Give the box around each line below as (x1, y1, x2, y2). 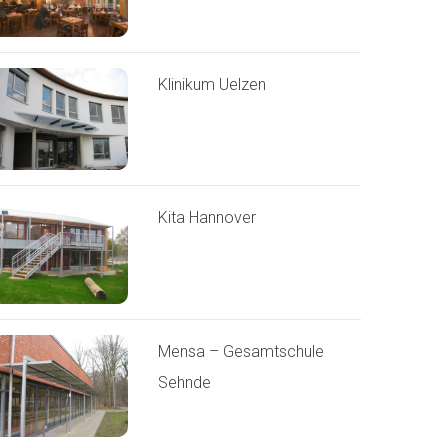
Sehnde (157, 372, 211, 392)
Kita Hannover (157, 208, 256, 228)
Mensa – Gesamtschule (157, 341, 324, 361)
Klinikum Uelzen (157, 74, 266, 94)
